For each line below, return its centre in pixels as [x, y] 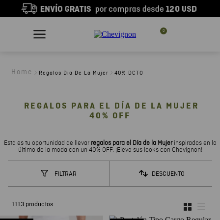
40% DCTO [129, 73]
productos [39, 205]
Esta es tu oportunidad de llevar [47, 143]
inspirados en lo [194, 143]
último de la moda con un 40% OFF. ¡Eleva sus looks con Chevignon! [110, 150]
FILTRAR [66, 174]
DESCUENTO [168, 174]
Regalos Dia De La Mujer [73, 73]
